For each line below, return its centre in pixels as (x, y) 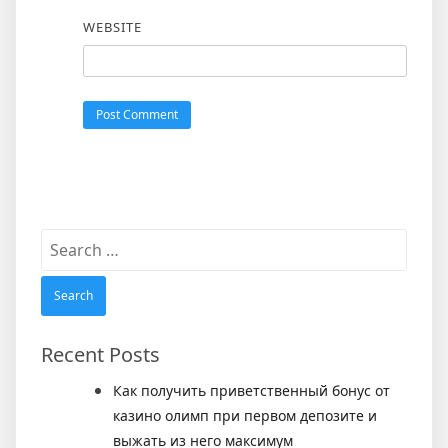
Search (66, 240)
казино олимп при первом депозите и (245, 416)
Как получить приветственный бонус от (251, 391)
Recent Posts (100, 355)
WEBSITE (112, 27)
